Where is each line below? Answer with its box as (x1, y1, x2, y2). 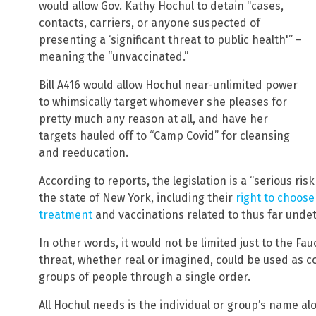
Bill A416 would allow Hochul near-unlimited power (39, 78, 298, 92)
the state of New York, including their (39, 191, 236, 205)
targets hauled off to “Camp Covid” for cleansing (39, 129, 290, 143)
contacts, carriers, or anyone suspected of (39, 16, 260, 30)
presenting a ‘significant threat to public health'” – (39, 33, 302, 47)
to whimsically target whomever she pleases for (39, 95, 287, 109)
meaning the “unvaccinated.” (39, 50, 188, 64)
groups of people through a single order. (39, 270, 250, 284)
